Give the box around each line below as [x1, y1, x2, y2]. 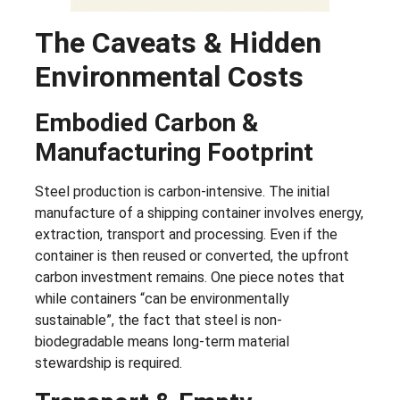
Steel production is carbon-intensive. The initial [35, 183, 329, 201]
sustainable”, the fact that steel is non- [35, 312, 282, 329]
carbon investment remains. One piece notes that [35, 269, 345, 287]
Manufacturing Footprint [35, 137, 313, 168]
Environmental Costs [35, 60, 304, 95]
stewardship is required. [35, 354, 182, 372]
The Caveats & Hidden [35, 26, 321, 61]
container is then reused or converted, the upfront [35, 247, 349, 265]
